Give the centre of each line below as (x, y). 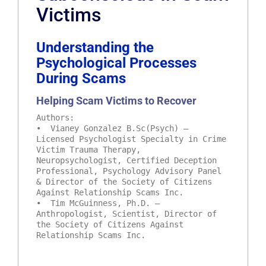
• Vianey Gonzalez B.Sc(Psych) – (112, 128)
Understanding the (95, 47)
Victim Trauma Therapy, (88, 149)
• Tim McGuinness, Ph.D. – (98, 203)
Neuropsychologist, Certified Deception (126, 160)
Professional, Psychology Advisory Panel (129, 171)
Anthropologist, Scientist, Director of (126, 213)
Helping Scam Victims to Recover (116, 100)
